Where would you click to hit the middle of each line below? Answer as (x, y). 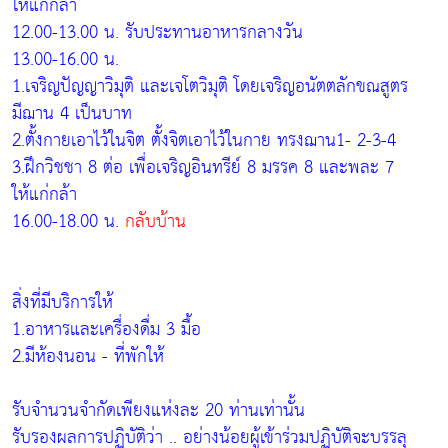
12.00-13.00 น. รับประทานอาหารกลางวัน (157, 32)
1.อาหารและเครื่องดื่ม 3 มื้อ (106, 329)
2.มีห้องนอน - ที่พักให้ (88, 356)
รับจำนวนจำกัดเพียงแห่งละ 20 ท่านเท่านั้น (158, 410)
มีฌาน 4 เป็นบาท (72, 113)
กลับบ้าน (155, 221)
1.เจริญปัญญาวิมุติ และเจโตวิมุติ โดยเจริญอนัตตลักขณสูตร (210, 86)
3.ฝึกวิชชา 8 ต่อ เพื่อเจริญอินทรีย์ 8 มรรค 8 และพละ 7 (203, 167)
